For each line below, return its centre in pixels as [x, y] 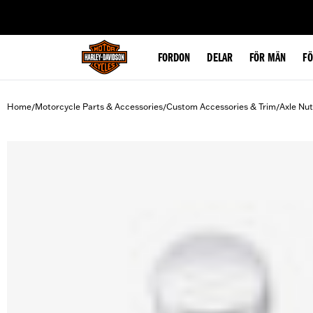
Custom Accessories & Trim [221, 107]
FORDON [174, 59]
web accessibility [119, 10]
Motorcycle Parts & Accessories [99, 107]
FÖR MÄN [268, 59]
